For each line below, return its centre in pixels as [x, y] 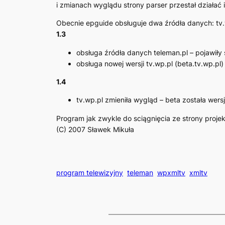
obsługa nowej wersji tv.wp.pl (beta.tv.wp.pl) [150, 63]
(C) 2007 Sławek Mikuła [95, 129]
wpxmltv [171, 172]
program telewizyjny [90, 172]
